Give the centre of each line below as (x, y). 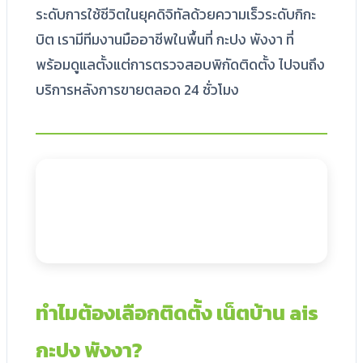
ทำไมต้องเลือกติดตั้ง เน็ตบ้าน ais (177, 313)
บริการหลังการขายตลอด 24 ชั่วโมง (137, 90)
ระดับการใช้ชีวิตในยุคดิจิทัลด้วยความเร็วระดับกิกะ (176, 14)
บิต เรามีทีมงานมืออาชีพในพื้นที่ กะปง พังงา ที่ (165, 39)
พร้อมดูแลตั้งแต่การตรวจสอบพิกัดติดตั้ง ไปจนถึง (180, 64)
